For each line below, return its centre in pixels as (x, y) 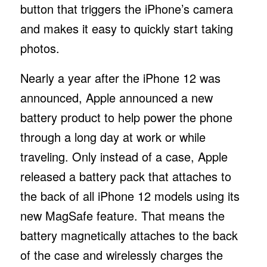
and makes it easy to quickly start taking (126, 28)
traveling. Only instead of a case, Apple (124, 156)
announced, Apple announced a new (116, 97)
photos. (41, 48)
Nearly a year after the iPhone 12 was (120, 77)
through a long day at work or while (113, 136)
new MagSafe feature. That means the (122, 215)
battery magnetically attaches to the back (129, 235)
